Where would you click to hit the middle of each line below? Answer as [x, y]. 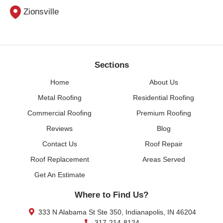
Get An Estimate [59, 174]
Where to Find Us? [111, 195]
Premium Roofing [164, 113]
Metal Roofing [59, 97]
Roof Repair [164, 144]
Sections [111, 65]
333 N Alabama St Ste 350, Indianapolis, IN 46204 [116, 212]
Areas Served [164, 159]
